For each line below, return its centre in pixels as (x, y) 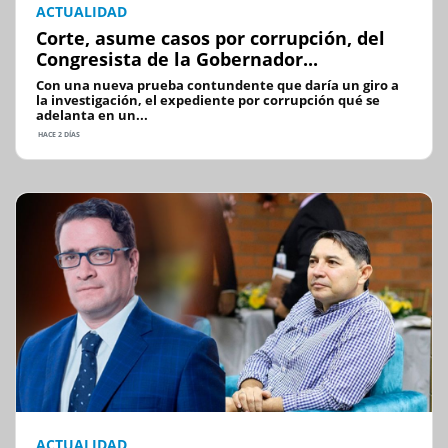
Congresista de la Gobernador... (177, 59)
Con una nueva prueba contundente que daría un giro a (217, 85)
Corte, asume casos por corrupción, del (210, 38)
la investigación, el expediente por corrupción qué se (208, 100)
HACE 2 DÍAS (58, 135)
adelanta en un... (92, 115)
